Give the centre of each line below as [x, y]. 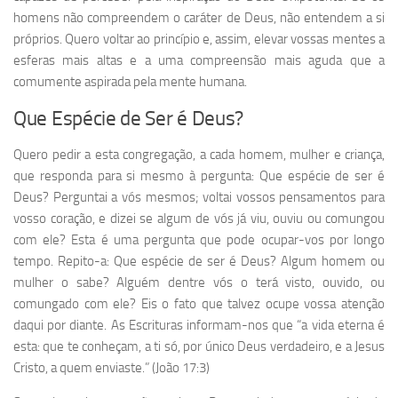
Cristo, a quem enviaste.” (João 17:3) [111, 368]
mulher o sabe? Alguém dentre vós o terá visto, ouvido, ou [199, 283]
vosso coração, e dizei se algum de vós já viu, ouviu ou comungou [199, 219]
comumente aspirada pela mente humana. [130, 82]
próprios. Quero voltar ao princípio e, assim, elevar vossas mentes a [199, 40]
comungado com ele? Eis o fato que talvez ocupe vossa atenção [199, 304]
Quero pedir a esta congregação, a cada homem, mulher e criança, [199, 155]
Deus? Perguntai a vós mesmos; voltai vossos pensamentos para [199, 198]
